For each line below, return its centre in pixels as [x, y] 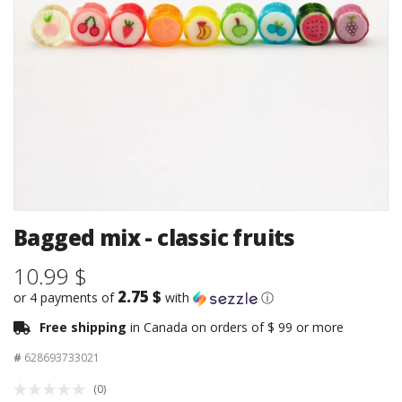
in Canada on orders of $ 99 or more [237, 328]
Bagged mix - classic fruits [154, 238]
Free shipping [85, 328]
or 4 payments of [66, 298]
